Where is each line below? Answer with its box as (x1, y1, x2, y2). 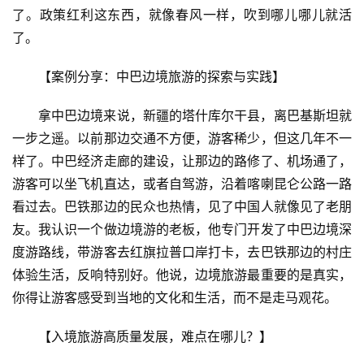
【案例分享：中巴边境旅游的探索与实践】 (38, 68, 285, 85)
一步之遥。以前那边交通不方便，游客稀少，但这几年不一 (12, 130, 352, 147)
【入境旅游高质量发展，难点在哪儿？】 (38, 328, 272, 345)
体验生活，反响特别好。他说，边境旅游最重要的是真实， (12, 266, 352, 284)
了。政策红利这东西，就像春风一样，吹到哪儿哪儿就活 (12, 6, 352, 24)
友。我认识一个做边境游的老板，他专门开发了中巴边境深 (12, 221, 352, 238)
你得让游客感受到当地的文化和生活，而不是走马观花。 (12, 289, 337, 306)
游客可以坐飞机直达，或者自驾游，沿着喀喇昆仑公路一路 (12, 175, 352, 193)
